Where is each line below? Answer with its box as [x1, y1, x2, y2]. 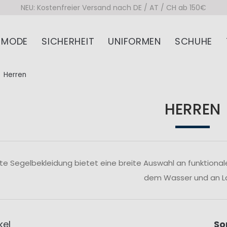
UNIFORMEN [108, 34, 161, 48]
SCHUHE [174, 34, 213, 48]
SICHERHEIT [42, 34, 95, 48]
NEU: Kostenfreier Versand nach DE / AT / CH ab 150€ [21, 2, 206, 13]
